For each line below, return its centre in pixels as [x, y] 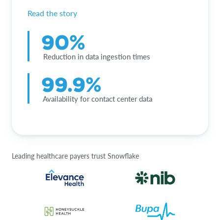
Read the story [52, 13]
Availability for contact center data [97, 98]
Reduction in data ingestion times [96, 56]
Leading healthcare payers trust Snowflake [75, 156]
